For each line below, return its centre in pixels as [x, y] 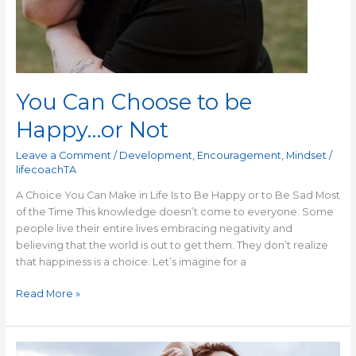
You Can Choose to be [133, 103]
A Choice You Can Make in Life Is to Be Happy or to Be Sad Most [178, 195]
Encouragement [239, 155]
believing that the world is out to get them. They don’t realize [172, 246]
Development [155, 155]
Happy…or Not [92, 130]
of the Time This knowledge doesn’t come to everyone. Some [174, 212]
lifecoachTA [46, 169]
